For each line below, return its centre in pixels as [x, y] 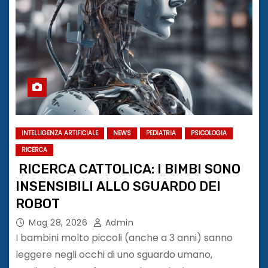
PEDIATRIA [161, 133]
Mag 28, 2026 [58, 222]
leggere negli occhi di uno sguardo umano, [114, 254]
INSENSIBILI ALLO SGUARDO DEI [118, 186]
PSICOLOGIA [209, 133]
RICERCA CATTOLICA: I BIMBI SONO [128, 169]
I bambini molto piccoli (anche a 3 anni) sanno [124, 237]
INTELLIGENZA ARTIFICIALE [60, 133]
